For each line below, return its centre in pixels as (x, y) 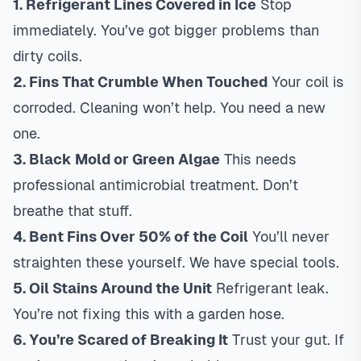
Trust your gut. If (286, 340)
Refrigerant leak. (270, 288)
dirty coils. (48, 56)
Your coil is (306, 82)
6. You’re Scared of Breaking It (120, 340)
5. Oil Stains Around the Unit (112, 288)
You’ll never (289, 237)
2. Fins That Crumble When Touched (140, 82)
